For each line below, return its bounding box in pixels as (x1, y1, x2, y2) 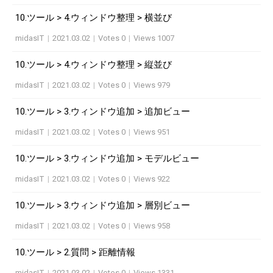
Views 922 (133, 174, 170, 183)
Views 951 (133, 127, 170, 136)
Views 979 (133, 80, 170, 90)
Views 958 (133, 221, 170, 230)
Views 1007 (133, 33, 174, 43)
